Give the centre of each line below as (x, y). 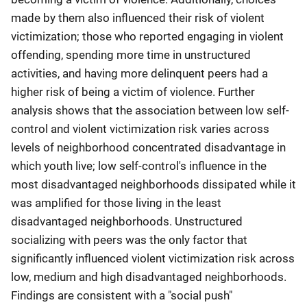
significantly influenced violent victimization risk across (153, 258)
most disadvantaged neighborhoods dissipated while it (153, 184)
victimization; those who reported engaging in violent (147, 36)
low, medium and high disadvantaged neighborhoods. (149, 277)
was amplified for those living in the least (116, 203)
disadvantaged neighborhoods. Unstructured (127, 221)
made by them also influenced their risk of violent (138, 18)
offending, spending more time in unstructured (131, 55)
